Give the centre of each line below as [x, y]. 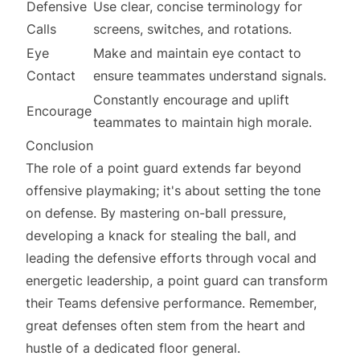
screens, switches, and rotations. [192, 29]
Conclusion [59, 145]
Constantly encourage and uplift [191, 100]
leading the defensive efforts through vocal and [171, 258]
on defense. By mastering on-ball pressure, [156, 213]
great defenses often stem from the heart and [166, 325]
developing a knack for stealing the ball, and [161, 235]
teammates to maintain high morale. [202, 122]
